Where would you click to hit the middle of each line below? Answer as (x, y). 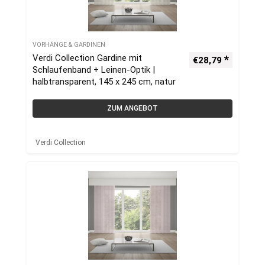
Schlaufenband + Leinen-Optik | (94, 70)
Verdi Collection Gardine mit (87, 58)
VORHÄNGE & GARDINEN (69, 45)
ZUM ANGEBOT (132, 108)
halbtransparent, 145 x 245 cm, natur (104, 82)
